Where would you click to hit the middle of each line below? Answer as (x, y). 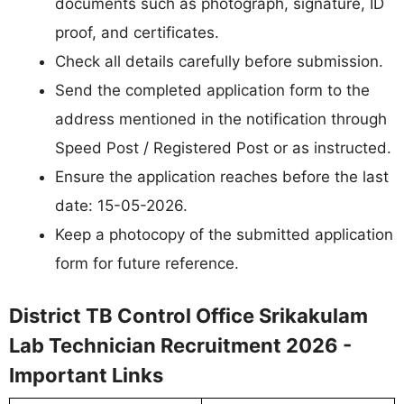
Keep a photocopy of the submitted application (224, 235)
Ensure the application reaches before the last (222, 177)
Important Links (86, 375)
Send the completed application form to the (212, 91)
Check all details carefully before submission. (219, 62)
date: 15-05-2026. (121, 206)
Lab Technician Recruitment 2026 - (180, 345)
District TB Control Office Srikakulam (188, 315)
